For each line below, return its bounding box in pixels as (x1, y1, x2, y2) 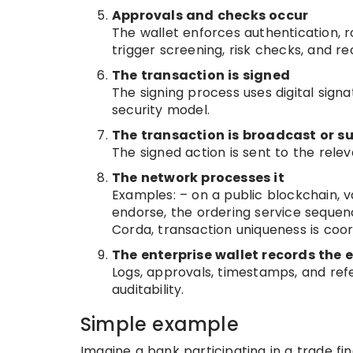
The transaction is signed (112, 66, 290, 84)
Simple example (80, 311, 239, 337)
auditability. (112, 281, 184, 299)
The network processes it (112, 169, 284, 187)
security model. (112, 101, 210, 119)
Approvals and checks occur (112, 6, 309, 24)
